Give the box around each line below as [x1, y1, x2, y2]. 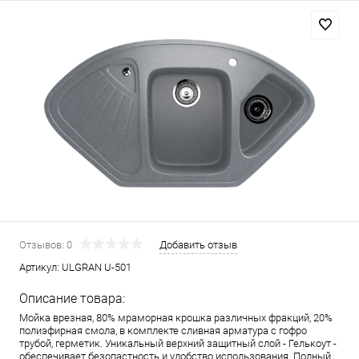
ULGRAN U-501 [62, 260, 131, 273]
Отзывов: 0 [19, 238, 72, 251]
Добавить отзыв [159, 238, 237, 251]
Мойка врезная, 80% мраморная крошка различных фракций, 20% [19, 311, 333, 324]
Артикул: [19, 260, 62, 273]
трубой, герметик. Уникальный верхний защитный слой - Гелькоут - [19, 337, 337, 349]
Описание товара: [19, 290, 125, 306]
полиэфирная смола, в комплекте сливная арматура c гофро [19, 324, 307, 337]
